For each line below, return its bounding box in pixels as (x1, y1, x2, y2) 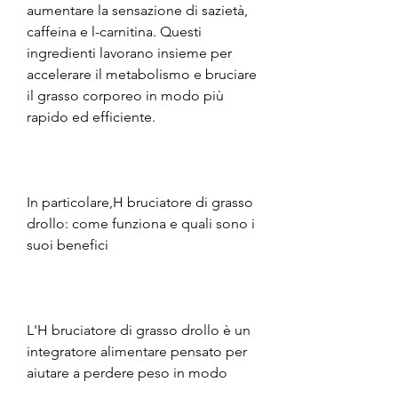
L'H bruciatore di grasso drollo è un (27, 321, 251, 338)
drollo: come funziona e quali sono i (27, 214, 255, 232)
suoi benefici (27, 235, 108, 253)
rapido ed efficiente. (27, 107, 155, 125)
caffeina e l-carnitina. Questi (27, 22, 202, 40)
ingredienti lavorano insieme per (27, 44, 232, 61)
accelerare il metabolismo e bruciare (27, 65, 257, 83)
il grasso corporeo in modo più (27, 86, 224, 104)
